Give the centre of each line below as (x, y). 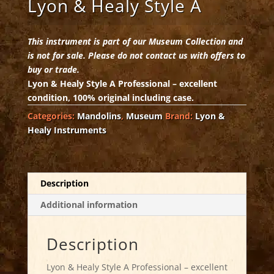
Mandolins (99, 116)
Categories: (52, 116)
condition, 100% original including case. (110, 98)
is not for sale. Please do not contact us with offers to (136, 56)
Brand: (180, 116)
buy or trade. (53, 70)
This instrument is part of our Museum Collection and (135, 42)
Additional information (89, 205)
